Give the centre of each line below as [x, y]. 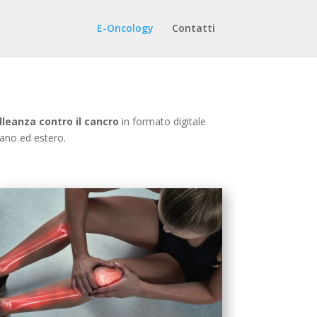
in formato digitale [163, 121]
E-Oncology [125, 28]
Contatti [193, 28]
